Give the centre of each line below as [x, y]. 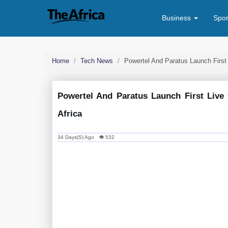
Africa [70, 114]
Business [177, 18]
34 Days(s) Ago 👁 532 [86, 137]
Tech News [97, 61]
